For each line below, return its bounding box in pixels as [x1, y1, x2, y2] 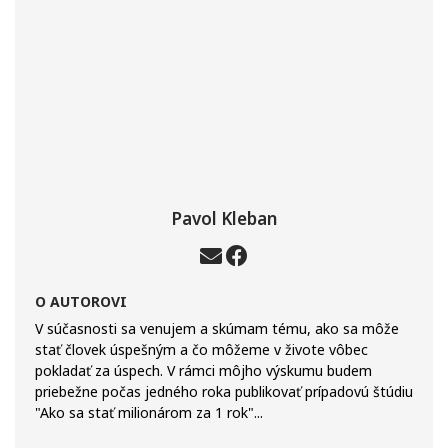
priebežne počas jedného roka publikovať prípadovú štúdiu [35, 382, 413, 401]
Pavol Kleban [171, 207, 277, 230]
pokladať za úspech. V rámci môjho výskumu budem [35, 361, 372, 380]
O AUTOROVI [35, 292, 127, 311]
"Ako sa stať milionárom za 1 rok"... [35, 403, 263, 422]
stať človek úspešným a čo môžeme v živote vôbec [35, 340, 368, 359]
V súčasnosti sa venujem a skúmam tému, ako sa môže [35, 319, 399, 338]
